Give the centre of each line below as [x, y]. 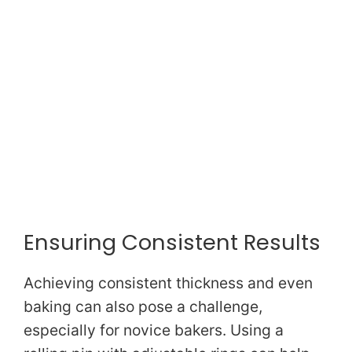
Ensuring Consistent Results [172, 242]
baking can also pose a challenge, [143, 306]
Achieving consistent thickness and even [168, 282]
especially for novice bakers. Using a [154, 330]
